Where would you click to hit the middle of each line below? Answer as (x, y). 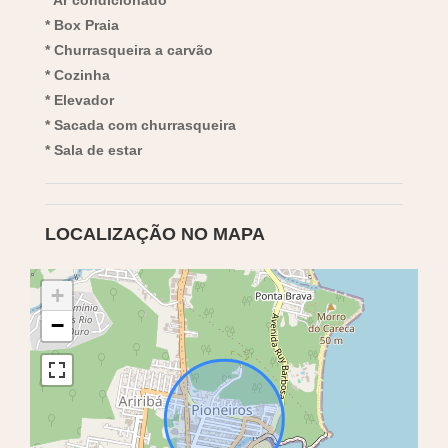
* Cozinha (77, 74)
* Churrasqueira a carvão (129, 49)
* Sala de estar (93, 149)
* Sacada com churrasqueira (140, 124)
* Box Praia (82, 24)
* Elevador (79, 99)
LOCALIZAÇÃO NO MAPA (155, 233)
